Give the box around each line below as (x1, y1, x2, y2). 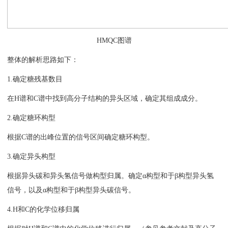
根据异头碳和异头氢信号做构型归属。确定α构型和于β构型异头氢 (7, 172, 214, 180)
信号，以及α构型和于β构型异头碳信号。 (7, 186, 136, 194)
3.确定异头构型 (7, 152, 56, 160)
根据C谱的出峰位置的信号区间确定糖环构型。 (7, 133, 155, 141)
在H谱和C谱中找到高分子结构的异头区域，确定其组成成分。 (7, 94, 203, 102)
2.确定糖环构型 (7, 113, 56, 122)
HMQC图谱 (96, 36, 132, 44)
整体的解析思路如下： (7, 55, 79, 64)
